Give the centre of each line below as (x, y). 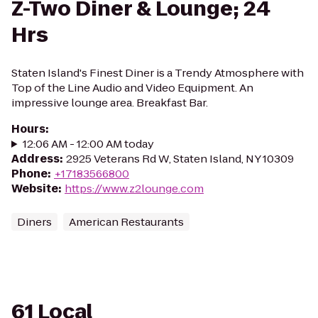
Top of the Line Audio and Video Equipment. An (132, 88)
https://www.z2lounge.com (134, 188)
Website (35, 188)
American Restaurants (126, 222)
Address (35, 159)
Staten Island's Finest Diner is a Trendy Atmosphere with (158, 73)
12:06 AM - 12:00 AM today (88, 144)
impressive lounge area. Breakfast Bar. (110, 103)
